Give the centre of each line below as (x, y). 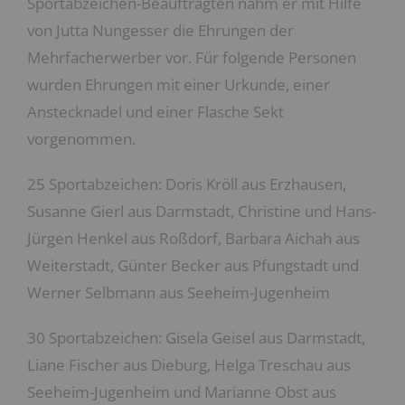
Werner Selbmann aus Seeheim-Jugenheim (179, 292)
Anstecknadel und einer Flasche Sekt (155, 112)
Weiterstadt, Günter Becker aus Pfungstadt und (193, 265)
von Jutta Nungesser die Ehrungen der (160, 30)
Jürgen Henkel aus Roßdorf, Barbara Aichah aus (193, 238)
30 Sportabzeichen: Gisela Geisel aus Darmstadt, (196, 338)
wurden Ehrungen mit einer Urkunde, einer (179, 85)
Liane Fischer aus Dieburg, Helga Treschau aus (189, 365)
